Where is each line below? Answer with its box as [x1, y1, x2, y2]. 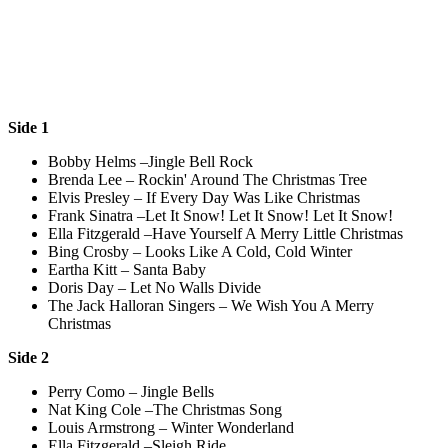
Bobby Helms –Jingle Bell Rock [48, 152, 253, 170]
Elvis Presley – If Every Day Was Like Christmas [48, 188, 360, 206]
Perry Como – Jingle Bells [48, 382, 214, 400]
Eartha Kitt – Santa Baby [48, 260, 206, 278]
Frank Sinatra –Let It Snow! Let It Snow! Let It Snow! [48, 206, 393, 224]
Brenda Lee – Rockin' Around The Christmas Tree [48, 170, 367, 188]
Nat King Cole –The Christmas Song [48, 400, 282, 418]
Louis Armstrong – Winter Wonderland [48, 418, 294, 436]
